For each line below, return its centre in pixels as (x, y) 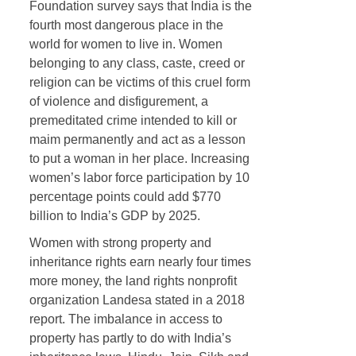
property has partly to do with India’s (130, 338)
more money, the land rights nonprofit (133, 281)
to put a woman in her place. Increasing (139, 158)
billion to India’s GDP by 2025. (114, 215)
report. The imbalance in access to (126, 319)
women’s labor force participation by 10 (139, 177)
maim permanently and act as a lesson (137, 139)
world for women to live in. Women (126, 44)
